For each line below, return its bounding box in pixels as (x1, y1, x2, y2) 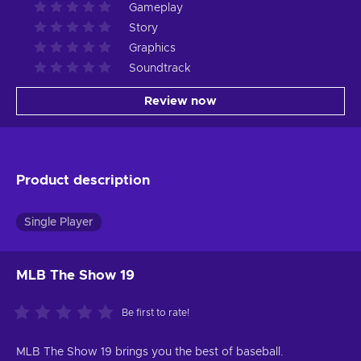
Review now (144, 94, 217, 107)
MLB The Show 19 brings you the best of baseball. (16, 346, 284, 358)
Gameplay (129, 2, 183, 14)
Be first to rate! (122, 307, 189, 317)
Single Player (24, 216, 93, 228)
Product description (16, 172, 150, 187)
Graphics (129, 42, 176, 54)
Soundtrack (129, 62, 191, 74)
